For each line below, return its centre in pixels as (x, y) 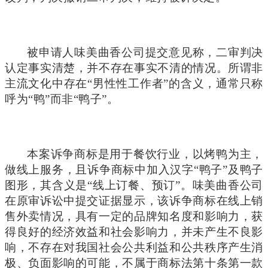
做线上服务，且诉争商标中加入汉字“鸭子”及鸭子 (134, 169)
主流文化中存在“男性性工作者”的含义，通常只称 (134, 83)
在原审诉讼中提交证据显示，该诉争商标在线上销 (134, 200)
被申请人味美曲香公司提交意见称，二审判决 (145, 52)
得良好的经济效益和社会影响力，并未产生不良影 (134, 232)
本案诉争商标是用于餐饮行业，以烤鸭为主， (145, 154)
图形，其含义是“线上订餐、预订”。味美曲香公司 (134, 185)
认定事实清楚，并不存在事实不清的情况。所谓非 (134, 68)
